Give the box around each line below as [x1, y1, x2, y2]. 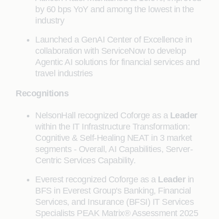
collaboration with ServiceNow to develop [35, 46, 186, 56]
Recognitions [16, 88, 68, 98]
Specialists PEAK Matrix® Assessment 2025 [35, 208, 198, 218]
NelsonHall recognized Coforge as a [35, 110, 170, 120]
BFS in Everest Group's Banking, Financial [35, 186, 191, 196]
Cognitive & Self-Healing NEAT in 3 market [35, 133, 192, 143]
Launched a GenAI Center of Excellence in [35, 35, 192, 44]
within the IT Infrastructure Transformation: [35, 122, 190, 131]
